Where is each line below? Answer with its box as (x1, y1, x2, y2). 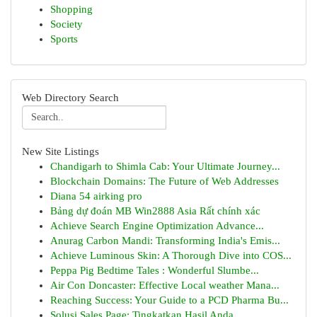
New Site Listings (22, 146, 99, 157)
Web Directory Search (22, 92, 119, 103)
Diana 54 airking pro (50, 190, 142, 202)
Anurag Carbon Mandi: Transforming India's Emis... (50, 235, 280, 246)
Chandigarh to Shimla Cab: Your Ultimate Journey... (50, 161, 280, 172)
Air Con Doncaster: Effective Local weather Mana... (50, 279, 279, 291)
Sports (50, 33, 78, 45)
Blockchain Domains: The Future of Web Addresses (50, 175, 279, 187)
